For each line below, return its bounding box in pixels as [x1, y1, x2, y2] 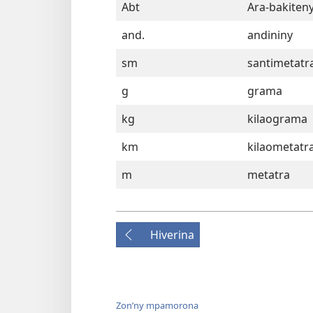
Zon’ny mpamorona [116, 298, 198, 312]
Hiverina [150, 227, 194, 243]
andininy [247, 27, 293, 43]
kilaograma [247, 111, 307, 127]
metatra [247, 167, 290, 183]
